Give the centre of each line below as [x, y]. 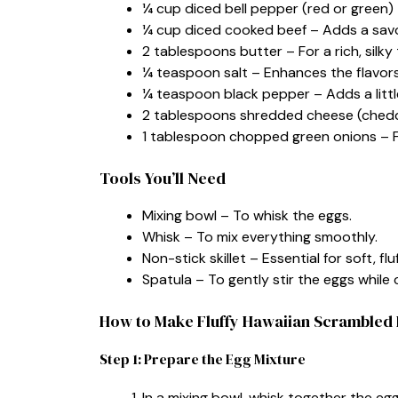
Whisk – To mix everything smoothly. [260, 236]
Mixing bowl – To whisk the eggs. [247, 215]
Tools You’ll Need [163, 178]
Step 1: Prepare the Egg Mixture [203, 358]
